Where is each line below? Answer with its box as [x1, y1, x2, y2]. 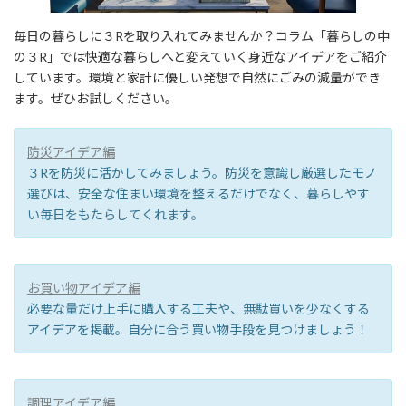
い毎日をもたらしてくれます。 [27, 206, 204, 222]
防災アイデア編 [27, 143, 115, 159]
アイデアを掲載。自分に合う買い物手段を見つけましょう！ [27, 321, 369, 337]
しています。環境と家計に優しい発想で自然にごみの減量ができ [14, 69, 381, 85]
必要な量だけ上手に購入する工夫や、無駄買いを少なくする [27, 300, 370, 316]
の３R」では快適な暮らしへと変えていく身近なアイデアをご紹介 [14, 48, 387, 64]
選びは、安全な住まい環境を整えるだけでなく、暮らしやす [27, 185, 370, 201]
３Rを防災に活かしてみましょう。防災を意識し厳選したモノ [27, 164, 377, 180]
